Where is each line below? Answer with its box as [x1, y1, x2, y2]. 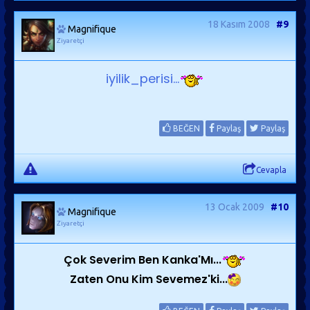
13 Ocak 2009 [205, 201, 264, 212]
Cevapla [256, 165, 286, 174]
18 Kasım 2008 [208, 19, 270, 30]
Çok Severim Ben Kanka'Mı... [64, 252, 221, 268]
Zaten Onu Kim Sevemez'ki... [69, 271, 228, 287]
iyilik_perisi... [106, 70, 179, 87]
